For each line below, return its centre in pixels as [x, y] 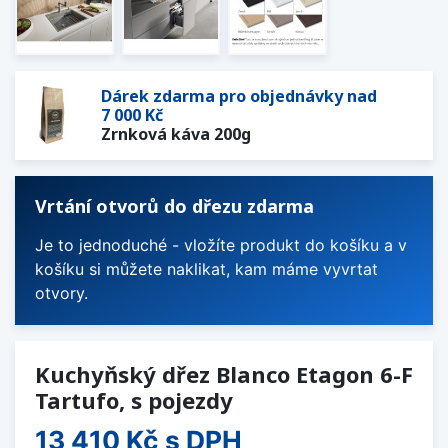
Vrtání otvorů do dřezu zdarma [174, 205]
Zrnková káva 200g [176, 133]
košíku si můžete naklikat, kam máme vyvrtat [206, 268]
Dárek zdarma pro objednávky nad [239, 95]
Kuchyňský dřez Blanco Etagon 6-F [224, 373]
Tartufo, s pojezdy [134, 399]
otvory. [61, 292]
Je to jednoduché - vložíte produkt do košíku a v [221, 244]
